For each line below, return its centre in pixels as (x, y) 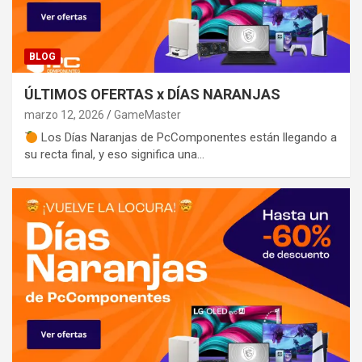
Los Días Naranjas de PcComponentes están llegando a (188, 138)
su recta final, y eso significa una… (114, 155)
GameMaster (147, 115)
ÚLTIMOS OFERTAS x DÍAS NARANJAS (152, 95)
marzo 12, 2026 (64, 115)
